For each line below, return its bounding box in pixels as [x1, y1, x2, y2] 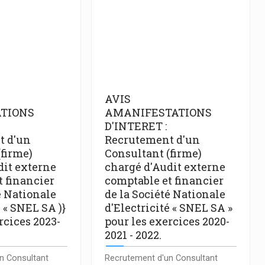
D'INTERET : [104, 119, 167, 134]
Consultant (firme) [104, 146, 202, 161]
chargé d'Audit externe [104, 160, 225, 174]
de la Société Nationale [104, 187, 225, 202]
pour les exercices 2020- [104, 214, 230, 229]
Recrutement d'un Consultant [104, 253, 218, 263]
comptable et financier [104, 173, 224, 188]
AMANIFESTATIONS [104, 105, 212, 120]
